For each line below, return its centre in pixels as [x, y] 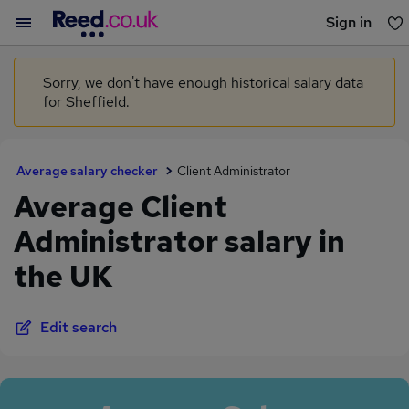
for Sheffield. [86, 102]
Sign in [349, 22]
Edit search [79, 327]
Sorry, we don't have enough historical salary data [203, 83]
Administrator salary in [179, 241]
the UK [63, 276]
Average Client [121, 207]
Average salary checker [87, 171]
